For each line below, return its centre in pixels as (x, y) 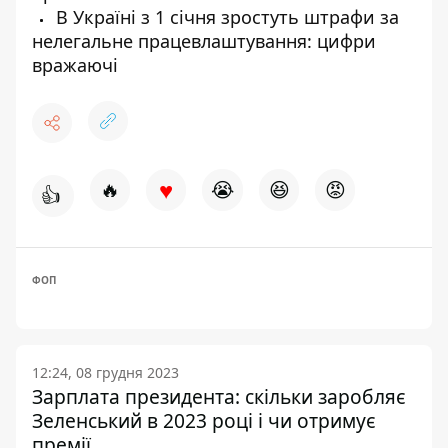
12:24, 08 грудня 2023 (105, 372)
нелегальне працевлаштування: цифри (204, 41)
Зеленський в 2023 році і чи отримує (204, 420)
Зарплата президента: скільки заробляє (219, 396)
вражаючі (75, 65)
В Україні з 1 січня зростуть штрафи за (225, 17)
